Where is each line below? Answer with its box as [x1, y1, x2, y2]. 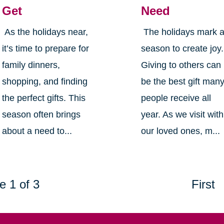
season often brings [1, 109, 80, 119]
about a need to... [1, 125, 72, 136]
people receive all [141, 92, 211, 103]
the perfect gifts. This [1, 92, 85, 103]
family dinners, [1, 59, 60, 70]
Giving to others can [141, 59, 221, 70]
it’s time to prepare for [1, 43, 89, 53]
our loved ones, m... [141, 125, 220, 136]
